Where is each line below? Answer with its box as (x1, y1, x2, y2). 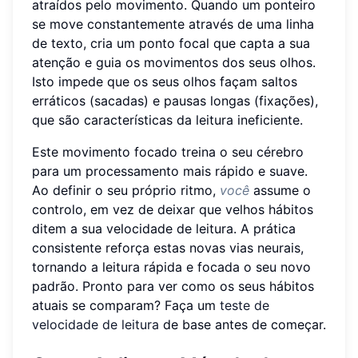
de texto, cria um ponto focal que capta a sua (32, 34, 310, 51)
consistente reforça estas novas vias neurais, (32, 239, 304, 256)
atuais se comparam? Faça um (32, 296, 220, 313)
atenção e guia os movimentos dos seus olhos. (32, 54, 316, 70)
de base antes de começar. (159, 316, 326, 332)
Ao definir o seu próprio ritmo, (32, 181, 220, 198)
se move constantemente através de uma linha (32, 15, 314, 32)
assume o (249, 181, 311, 198)
